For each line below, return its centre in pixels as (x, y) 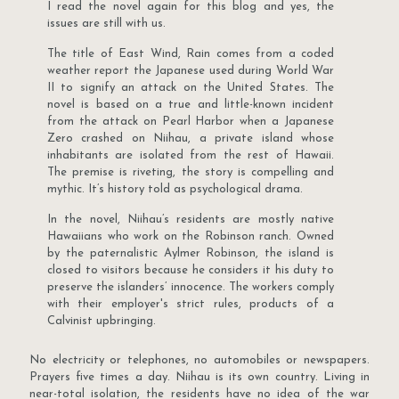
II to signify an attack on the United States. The (191, 88)
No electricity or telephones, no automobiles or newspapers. (199, 361)
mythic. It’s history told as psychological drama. (175, 190)
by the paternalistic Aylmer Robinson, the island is (191, 254)
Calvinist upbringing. (102, 322)
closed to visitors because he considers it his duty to (191, 271)
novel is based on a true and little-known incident (191, 105)
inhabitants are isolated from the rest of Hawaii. (191, 156)
